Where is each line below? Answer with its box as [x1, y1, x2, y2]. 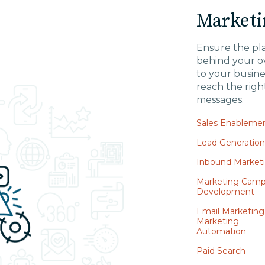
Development [196, 186, 255, 197]
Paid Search [196, 245, 246, 256]
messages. [196, 94, 244, 105]
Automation [196, 226, 247, 237]
